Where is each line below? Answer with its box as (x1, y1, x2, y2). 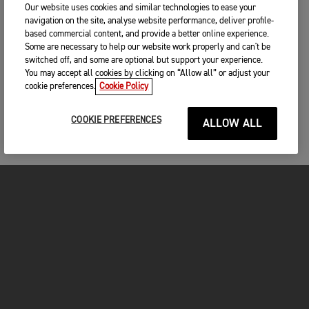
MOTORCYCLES (10, 229, 83, 239)
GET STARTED (10, 263, 75, 274)
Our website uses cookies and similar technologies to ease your (25, 3, 257, 12)
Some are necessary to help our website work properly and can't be (25, 43, 271, 52)
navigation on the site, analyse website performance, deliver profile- (25, 17, 275, 26)
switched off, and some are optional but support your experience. (25, 56, 263, 65)
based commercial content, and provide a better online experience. (25, 30, 270, 39)
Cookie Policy (99, 82, 149, 91)
